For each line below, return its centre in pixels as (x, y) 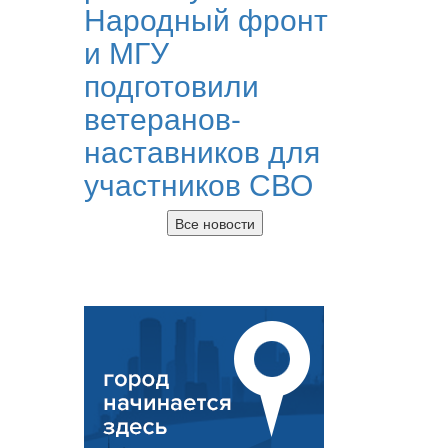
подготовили (171, 84)
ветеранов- (162, 117)
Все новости (214, 222)
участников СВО (198, 183)
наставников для (201, 150)
